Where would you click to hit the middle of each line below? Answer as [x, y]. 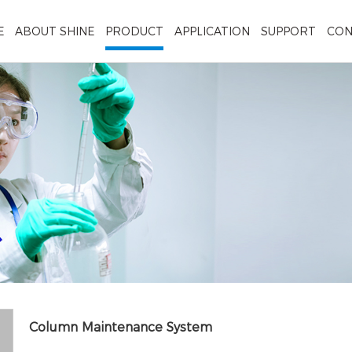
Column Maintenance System [121, 327]
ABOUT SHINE [55, 31]
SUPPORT [288, 31]
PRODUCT [134, 31]
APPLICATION [212, 31]
